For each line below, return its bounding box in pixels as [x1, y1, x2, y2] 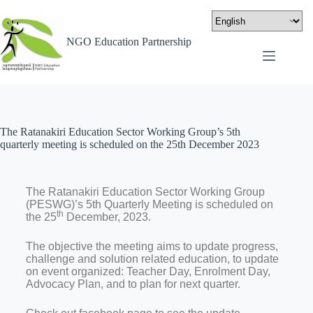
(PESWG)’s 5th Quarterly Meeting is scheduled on [25, 198, 273, 210]
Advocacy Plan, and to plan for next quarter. [25, 278, 240, 290]
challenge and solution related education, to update [25, 253, 279, 265]
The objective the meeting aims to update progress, [25, 240, 278, 252]
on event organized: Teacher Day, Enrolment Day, [25, 265, 270, 277]
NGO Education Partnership [66, 36, 191, 48]
